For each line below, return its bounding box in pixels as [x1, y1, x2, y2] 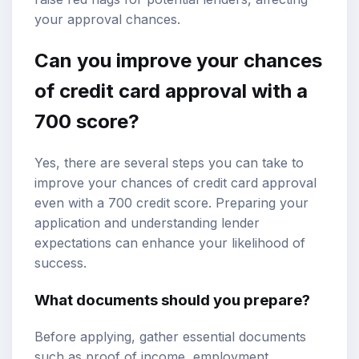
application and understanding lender [34, 215, 260, 232]
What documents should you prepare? [34, 290, 310, 309]
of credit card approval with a [34, 79, 308, 103]
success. [34, 255, 87, 272]
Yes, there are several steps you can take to [34, 155, 304, 171]
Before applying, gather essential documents [34, 328, 306, 345]
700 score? [34, 110, 139, 134]
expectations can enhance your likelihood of [34, 235, 305, 252]
